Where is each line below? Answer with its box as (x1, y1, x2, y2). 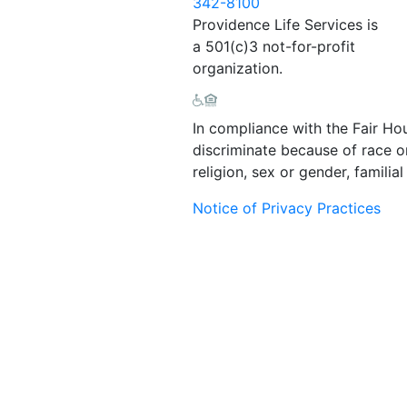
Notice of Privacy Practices (193, 199, 381, 217)
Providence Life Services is (193, 15, 378, 34)
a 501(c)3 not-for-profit (193, 37, 355, 55)
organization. (193, 59, 283, 77)
